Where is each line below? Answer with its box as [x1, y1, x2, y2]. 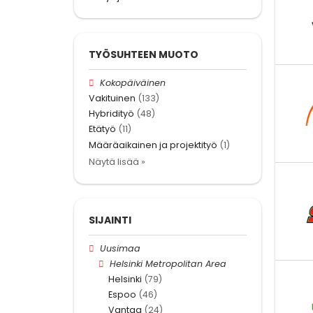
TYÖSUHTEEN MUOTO [89, 47, 198, 61]
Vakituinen [89, 92, 136, 104]
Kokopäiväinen [100, 76, 166, 89]
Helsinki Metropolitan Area [110, 257, 227, 270]
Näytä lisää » [89, 155, 145, 168]
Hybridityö [89, 108, 134, 120]
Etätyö [89, 123, 116, 136]
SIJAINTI [89, 212, 131, 227]
